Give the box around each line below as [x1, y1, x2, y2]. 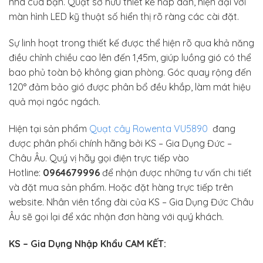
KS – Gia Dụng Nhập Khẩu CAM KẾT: [9, 237, 166, 249]
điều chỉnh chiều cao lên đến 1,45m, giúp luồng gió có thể [9, 52, 251, 64]
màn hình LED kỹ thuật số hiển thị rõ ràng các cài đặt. [9, 10, 239, 22]
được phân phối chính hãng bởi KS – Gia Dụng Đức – [9, 137, 232, 150]
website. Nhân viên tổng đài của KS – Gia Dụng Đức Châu [9, 196, 254, 208]
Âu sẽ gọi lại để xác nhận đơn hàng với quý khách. [9, 211, 224, 223]
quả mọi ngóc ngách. [9, 96, 100, 108]
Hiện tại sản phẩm [9, 123, 87, 135]
